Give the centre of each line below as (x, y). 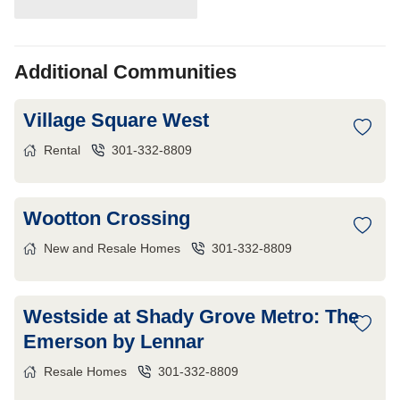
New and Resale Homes (112, 248)
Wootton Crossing (107, 218)
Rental (62, 150)
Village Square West (116, 120)
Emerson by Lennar (114, 342)
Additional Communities (125, 72)
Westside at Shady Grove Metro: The (191, 317)
